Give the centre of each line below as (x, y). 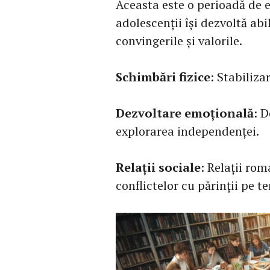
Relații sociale (158, 168)
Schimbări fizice (163, 77)
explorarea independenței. (187, 131)
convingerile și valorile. (179, 41)
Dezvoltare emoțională (185, 113)
